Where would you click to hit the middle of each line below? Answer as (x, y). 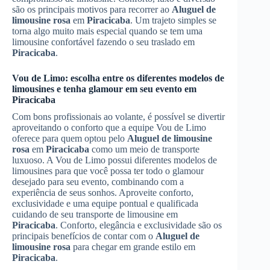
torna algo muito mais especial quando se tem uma (107, 31)
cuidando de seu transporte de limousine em (95, 214)
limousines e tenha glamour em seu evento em (104, 89)
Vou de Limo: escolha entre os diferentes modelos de (118, 78)
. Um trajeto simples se (173, 20)
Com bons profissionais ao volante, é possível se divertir (118, 116)
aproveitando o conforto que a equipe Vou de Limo (109, 127)
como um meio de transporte (144, 149)
